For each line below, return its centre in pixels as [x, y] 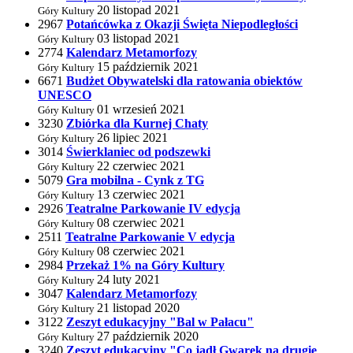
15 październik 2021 [148, 67]
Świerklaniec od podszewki [138, 152]
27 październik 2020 [148, 336]
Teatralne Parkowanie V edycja [150, 237]
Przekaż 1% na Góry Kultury [145, 265]
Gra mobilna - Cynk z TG [135, 180]
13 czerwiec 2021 [141, 194]
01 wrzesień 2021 [141, 109]
